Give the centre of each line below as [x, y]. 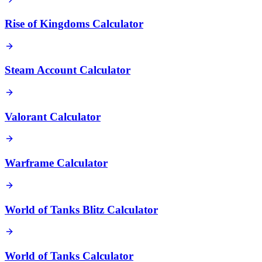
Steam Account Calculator [68, 70]
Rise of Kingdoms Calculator [74, 23]
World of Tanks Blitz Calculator [81, 209]
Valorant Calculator [53, 116]
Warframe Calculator [56, 163]
